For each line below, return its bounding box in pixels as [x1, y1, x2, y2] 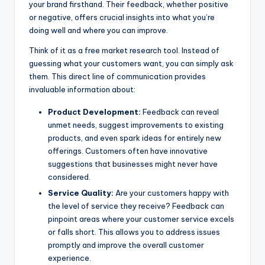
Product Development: [48, 106, 141, 117]
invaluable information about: [29, 84, 135, 94]
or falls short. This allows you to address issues [48, 227, 220, 237]
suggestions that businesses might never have [48, 159, 218, 169]
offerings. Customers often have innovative [48, 146, 208, 156]
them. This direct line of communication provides [29, 71, 206, 81]
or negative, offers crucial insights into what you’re [29, 12, 215, 22]
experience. [48, 253, 91, 263]
